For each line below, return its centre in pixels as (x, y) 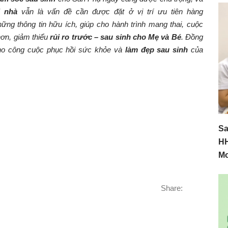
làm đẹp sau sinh (156, 50)
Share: (172, 188)
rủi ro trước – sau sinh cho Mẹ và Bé (116, 37)
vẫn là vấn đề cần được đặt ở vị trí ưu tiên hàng (110, 11)
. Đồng (192, 37)
